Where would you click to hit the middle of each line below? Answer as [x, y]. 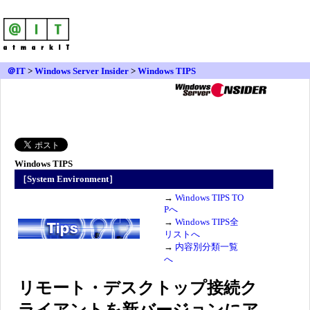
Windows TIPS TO [209, 198]
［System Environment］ [68, 179]
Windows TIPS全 [207, 222]
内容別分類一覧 [207, 247]
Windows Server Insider [82, 71]
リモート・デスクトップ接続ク [138, 288]
